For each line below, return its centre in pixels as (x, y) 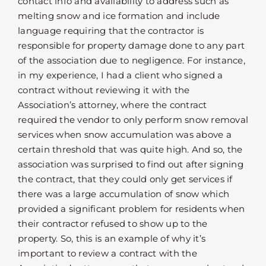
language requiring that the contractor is (111, 31)
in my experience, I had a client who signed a (121, 75)
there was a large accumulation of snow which (123, 194)
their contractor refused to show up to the (113, 224)
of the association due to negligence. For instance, (132, 61)
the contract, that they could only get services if (125, 179)
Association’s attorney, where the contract (113, 105)
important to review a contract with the (107, 254)
